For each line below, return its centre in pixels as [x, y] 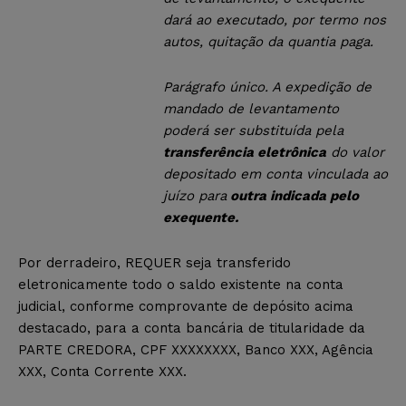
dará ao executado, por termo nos [275, 19]
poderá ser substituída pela [253, 130]
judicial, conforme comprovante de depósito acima [186, 306]
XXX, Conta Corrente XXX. [102, 371]
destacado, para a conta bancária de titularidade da [192, 328]
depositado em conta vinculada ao [275, 174]
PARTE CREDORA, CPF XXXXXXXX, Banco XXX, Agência [196, 349]
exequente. [201, 217]
